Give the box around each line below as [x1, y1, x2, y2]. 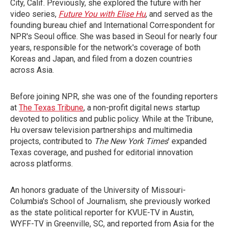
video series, [10, 9, 59, 19]
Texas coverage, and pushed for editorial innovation [10, 148, 193, 157]
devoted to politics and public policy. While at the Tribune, [10, 114, 213, 124]
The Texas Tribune [19, 103, 83, 112]
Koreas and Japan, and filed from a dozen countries [10, 54, 192, 64]
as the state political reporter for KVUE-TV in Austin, [10, 208, 194, 217]
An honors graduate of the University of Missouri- [10, 185, 186, 195]
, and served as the [146, 9, 213, 19]
